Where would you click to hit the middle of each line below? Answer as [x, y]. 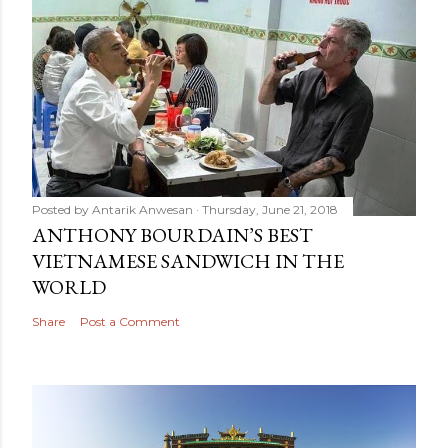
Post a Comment [130, 322]
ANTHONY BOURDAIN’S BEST [172, 235]
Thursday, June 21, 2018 [270, 210]
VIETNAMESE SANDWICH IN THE [188, 261]
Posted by [62, 210]
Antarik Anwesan [142, 210]
